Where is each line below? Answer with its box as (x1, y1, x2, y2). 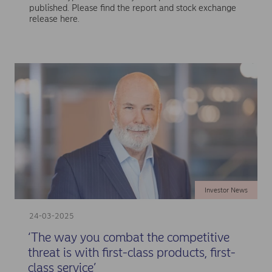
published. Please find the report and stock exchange (29, 2, 236, 14)
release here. (29, 13, 80, 25)
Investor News (204, 186, 248, 195)
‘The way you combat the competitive (27, 229, 229, 245)
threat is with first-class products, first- (27, 245, 236, 260)
